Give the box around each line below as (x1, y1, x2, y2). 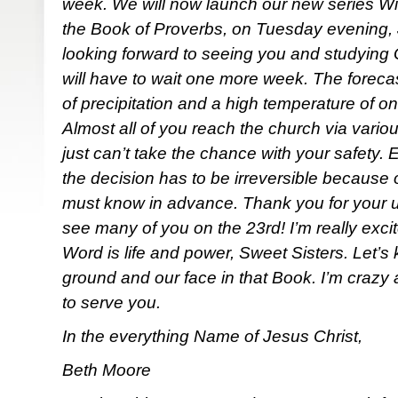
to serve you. (62, 293, 161, 312)
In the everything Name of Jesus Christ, (62, 327, 362, 346)
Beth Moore (62, 361, 151, 379)
